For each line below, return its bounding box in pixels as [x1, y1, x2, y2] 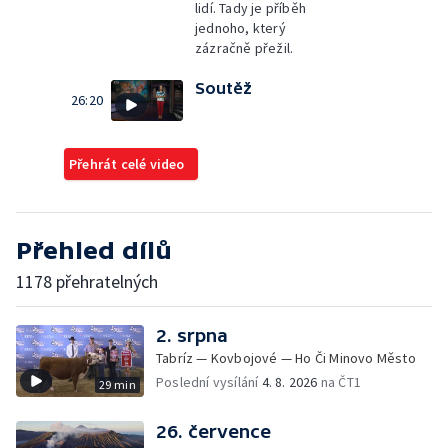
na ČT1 [317, 372, 362, 391]
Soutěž [195, 79, 252, 97]
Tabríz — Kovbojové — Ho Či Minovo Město [156, 348, 416, 367]
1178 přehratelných [16, 269, 158, 293]
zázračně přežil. [195, 39, 294, 57]
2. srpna [156, 324, 228, 346]
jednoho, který [195, 19, 286, 37]
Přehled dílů [16, 236, 172, 264]
